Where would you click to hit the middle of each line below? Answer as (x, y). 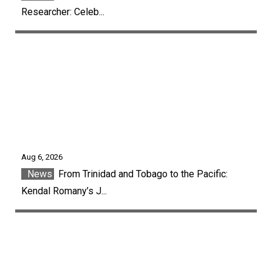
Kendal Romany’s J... (64, 191)
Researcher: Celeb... (63, 12)
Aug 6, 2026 (42, 157)
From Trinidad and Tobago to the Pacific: (142, 174)
